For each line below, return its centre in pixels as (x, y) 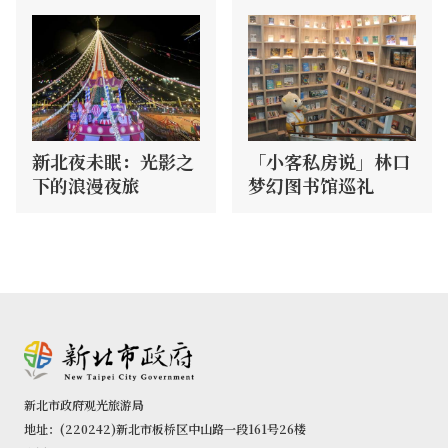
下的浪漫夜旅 (86, 185)
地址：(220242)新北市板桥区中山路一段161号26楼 (165, 429)
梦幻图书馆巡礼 (311, 185)
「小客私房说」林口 (329, 161)
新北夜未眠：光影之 (113, 161)
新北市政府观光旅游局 (84, 405)
